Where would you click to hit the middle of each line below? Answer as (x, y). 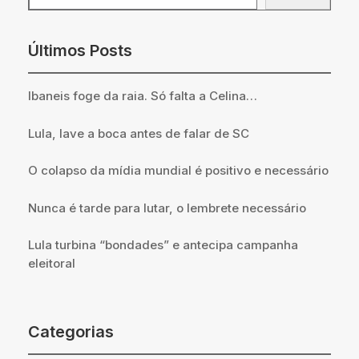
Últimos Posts (80, 51)
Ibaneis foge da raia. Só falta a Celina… (143, 96)
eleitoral (52, 264)
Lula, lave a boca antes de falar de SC (139, 133)
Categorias (71, 331)
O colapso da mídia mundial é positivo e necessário (178, 171)
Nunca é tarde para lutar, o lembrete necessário (167, 208)
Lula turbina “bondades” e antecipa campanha (163, 245)
